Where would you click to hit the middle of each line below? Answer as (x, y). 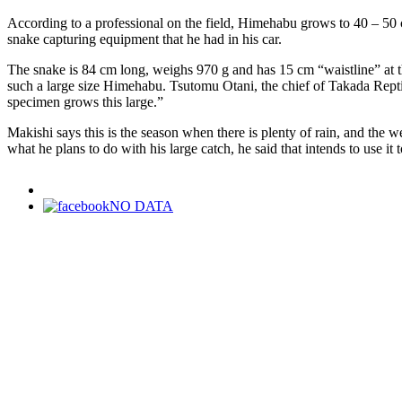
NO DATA (141, 205)
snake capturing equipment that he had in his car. (144, 39)
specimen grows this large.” (85, 101)
